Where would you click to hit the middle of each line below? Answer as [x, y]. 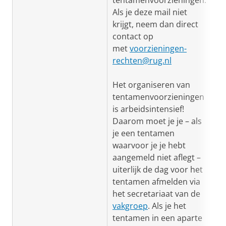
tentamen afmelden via [156, 182]
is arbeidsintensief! [148, 109]
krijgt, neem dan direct [155, 24]
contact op [133, 36]
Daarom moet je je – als [157, 121]
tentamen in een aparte [157, 218]
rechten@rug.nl [142, 61]
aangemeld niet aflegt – [157, 157]
